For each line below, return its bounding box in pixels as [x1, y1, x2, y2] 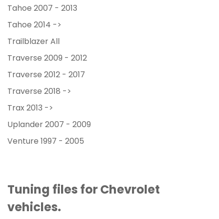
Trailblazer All [7, 36, 60, 48]
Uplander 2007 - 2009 [7, 119, 91, 131]
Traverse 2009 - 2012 [7, 52, 87, 65]
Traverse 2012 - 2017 [7, 69, 85, 82]
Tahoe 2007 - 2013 [7, 2, 77, 15]
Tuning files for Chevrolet [7, 180, 160, 201]
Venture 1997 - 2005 [7, 135, 84, 148]
